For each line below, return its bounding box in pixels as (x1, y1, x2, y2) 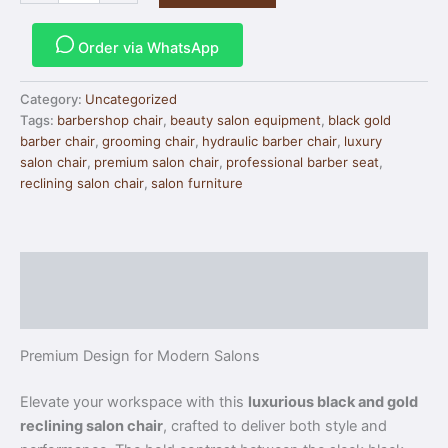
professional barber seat (226, 153, 379, 170)
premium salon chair (94, 153, 219, 170)
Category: (20, 90, 85, 107)
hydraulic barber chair (202, 132, 337, 149)
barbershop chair (57, 111, 163, 128)
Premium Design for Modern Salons (20, 346, 260, 365)
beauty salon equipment (170, 111, 321, 128)
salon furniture (151, 174, 243, 191)
